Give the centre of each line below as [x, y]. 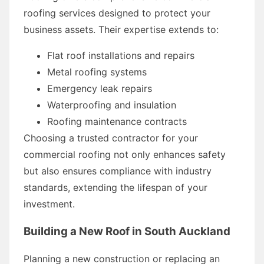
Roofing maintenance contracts [117, 121]
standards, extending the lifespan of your [115, 187]
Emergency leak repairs [100, 88]
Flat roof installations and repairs [121, 55]
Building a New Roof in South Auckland [127, 231]
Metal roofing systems [97, 72]
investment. [49, 204]
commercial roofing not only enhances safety [125, 154]
